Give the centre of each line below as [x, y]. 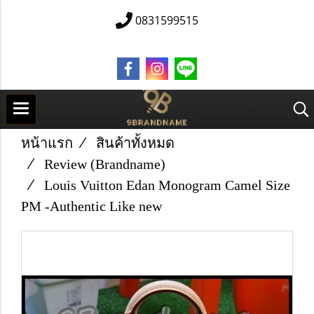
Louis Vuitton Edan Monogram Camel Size [167, 185]
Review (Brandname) [105, 164]
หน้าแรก [47, 143]
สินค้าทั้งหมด [135, 143]
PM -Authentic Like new [91, 206]
